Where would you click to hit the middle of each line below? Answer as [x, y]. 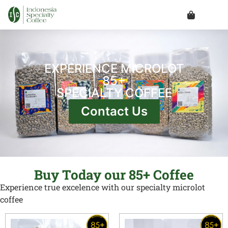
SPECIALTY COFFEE [114, 93]
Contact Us [114, 111]
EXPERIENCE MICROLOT [114, 68]
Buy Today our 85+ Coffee [114, 175]
